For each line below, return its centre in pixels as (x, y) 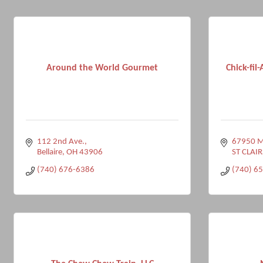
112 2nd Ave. (60, 142)
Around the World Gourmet (102, 68)
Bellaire (49, 152)
